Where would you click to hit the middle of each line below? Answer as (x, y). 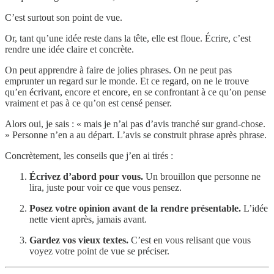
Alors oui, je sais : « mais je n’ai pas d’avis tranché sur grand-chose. (135, 124)
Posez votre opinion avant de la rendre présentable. (135, 208)
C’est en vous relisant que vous (190, 240)
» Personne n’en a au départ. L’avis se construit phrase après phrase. (136, 135)
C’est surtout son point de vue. (64, 17)
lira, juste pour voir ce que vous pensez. (106, 187)
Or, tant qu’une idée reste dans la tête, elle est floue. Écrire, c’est (128, 38)
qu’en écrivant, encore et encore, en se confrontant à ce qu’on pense (135, 92)
